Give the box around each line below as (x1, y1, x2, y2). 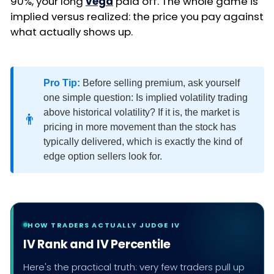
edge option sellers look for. (43, 151, 162, 162)
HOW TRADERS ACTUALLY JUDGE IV (28, 220, 180, 230)
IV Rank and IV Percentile (23, 235, 171, 253)
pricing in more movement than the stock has (43, 122, 236, 133)
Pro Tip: (43, 78, 80, 89)
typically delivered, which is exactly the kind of (43, 136, 242, 147)
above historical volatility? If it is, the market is (43, 107, 240, 118)
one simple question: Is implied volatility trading (43, 92, 248, 103)
